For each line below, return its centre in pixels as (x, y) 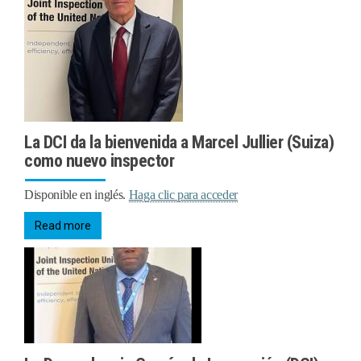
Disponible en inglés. (77, 195)
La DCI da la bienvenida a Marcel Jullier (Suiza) (179, 143)
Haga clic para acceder (183, 195)
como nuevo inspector (99, 161)
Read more (63, 226)
